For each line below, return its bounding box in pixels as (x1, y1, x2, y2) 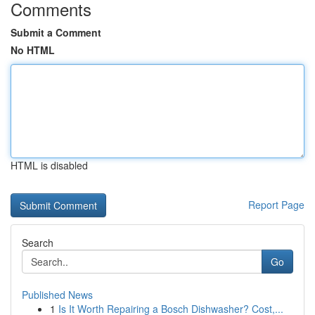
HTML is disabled (11, 158, 88, 172)
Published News (22, 288, 93, 302)
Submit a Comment (11, 25, 101, 39)
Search (22, 236, 53, 250)
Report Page (248, 198, 304, 212)
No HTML (11, 43, 55, 57)
